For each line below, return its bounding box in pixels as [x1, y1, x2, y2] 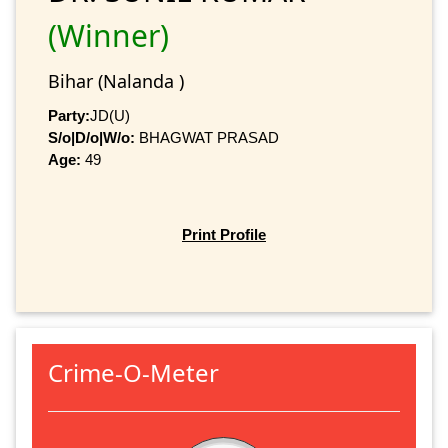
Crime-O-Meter [48, 355, 219, 389]
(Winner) [48, 14, 169, 56]
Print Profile [182, 226, 266, 244]
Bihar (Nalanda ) [48, 68, 184, 93]
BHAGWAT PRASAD [135, 128, 279, 146]
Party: [48, 106, 90, 124]
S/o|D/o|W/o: [48, 128, 135, 146]
